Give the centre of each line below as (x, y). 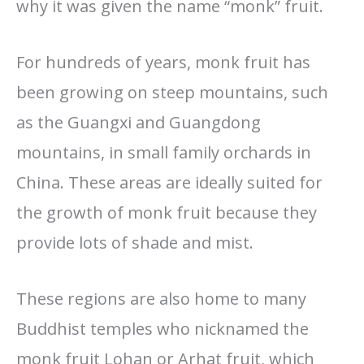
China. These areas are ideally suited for (169, 182)
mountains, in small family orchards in (164, 152)
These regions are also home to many (161, 298)
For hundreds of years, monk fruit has (163, 62)
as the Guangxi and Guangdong (139, 122)
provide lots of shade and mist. (135, 242)
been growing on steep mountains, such (172, 92)
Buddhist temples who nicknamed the (162, 328)
